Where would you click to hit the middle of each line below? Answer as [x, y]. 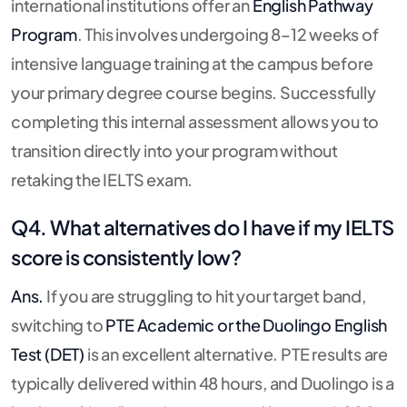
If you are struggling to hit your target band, [205, 295]
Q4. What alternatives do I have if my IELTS [203, 227]
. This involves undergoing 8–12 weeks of [228, 34]
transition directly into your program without [174, 150]
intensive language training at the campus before [192, 63]
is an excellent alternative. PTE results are [237, 353]
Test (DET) [48, 353]
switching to [59, 324]
